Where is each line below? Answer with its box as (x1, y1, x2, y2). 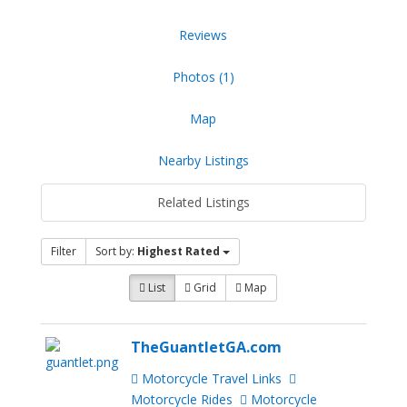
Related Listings (156, 194, 250, 212)
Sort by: (94, 243, 137, 260)
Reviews (179, 26, 228, 45)
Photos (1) (172, 68, 234, 86)
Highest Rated (136, 243, 220, 260)
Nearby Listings (157, 152, 249, 170)
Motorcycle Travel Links (138, 369, 283, 387)
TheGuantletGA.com (131, 337, 283, 358)
